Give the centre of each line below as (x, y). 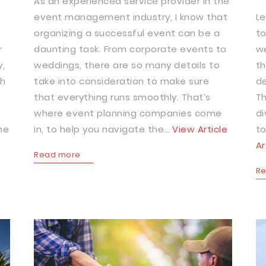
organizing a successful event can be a (127, 33)
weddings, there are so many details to (127, 65)
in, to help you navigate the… (103, 129)
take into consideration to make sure (122, 81)
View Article (200, 129)
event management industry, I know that (131, 17)
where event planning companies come (128, 113)
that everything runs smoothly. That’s (122, 97)
